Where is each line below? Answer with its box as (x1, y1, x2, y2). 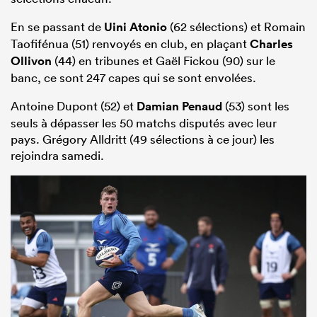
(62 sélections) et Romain (167, 19, 306, 35)
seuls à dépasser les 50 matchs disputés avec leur (11, 115, 277, 131)
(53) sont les (222, 98, 289, 114)
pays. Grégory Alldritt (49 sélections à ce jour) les (11, 132, 275, 147)
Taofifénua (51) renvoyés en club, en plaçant (11, 36, 250, 52)
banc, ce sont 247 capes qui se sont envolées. (11, 70, 256, 86)
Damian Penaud (137, 98, 222, 115)
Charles (250, 36, 293, 52)
